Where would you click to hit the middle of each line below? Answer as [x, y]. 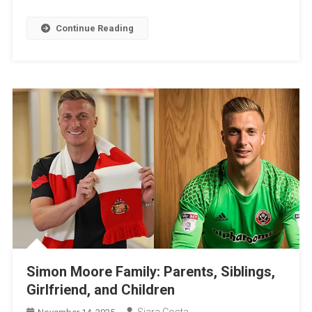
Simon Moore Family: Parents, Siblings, [151, 272]
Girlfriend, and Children [101, 290]
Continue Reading [95, 28]
